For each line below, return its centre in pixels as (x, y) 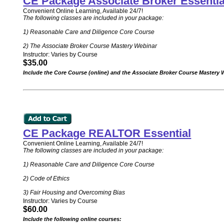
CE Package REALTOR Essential (107, 133)
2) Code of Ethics (46, 178)
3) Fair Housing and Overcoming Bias (74, 192)
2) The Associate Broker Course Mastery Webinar (90, 46)
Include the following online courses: (72, 219)
